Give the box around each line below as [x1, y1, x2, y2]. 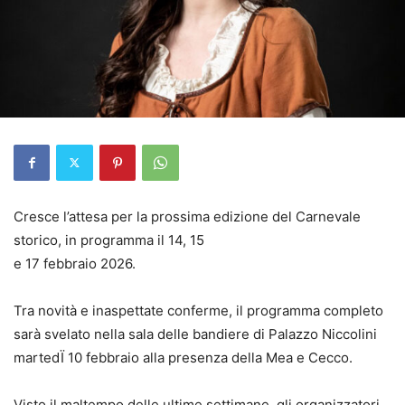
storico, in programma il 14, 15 [14, 231, 204, 249]
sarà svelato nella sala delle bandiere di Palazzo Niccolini [14, 325, 377, 343]
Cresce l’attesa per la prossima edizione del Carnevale [14, 207, 361, 225]
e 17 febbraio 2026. [14, 254, 136, 272]
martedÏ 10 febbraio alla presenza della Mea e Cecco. [14, 348, 353, 366]
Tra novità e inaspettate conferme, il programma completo [14, 301, 383, 319]
